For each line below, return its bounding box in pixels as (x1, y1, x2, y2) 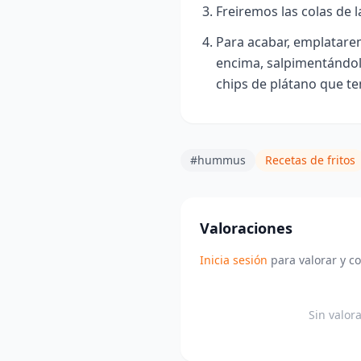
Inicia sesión (200, 251, 268, 268)
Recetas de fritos (265, 151, 355, 168)
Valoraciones (200, 218, 293, 238)
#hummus (190, 151, 246, 168)
